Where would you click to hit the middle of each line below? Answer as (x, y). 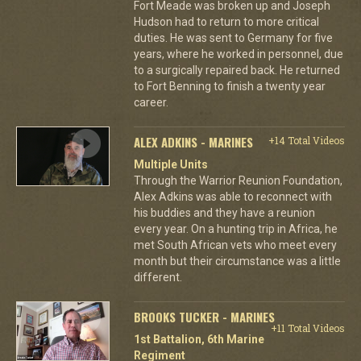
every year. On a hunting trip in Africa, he (235, 228)
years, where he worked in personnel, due (238, 54)
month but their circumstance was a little (237, 261)
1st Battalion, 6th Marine (199, 339)
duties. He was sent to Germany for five (233, 37)
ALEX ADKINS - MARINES (193, 141)
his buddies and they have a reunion (224, 212)
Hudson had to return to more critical (226, 21)
